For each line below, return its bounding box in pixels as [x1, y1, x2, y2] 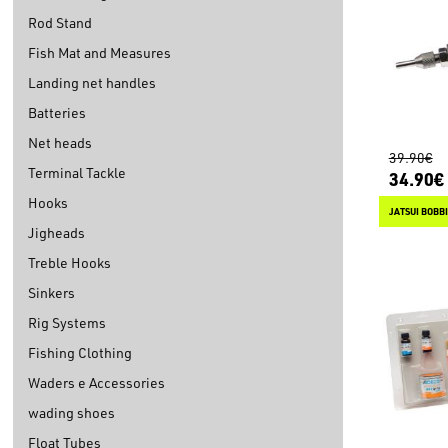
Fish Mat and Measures [28, 43, 171, 63]
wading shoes [28, 403, 115, 423]
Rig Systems [28, 313, 106, 333]
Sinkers [28, 283, 75, 303]
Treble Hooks [28, 253, 111, 273]
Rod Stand [28, 13, 92, 33]
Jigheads [28, 223, 85, 243]
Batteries [28, 103, 86, 123]
